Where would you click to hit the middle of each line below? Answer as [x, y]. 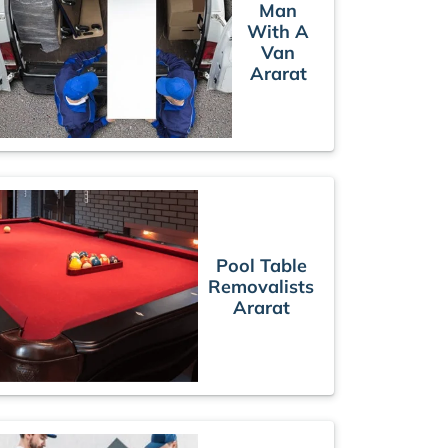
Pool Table [261, 265]
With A [278, 32]
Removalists [261, 286]
